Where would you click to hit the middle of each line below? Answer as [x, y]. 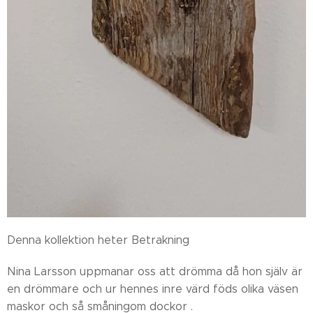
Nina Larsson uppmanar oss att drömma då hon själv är [155, 271]
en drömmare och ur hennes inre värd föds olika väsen [153, 289]
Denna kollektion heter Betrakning [98, 240]
